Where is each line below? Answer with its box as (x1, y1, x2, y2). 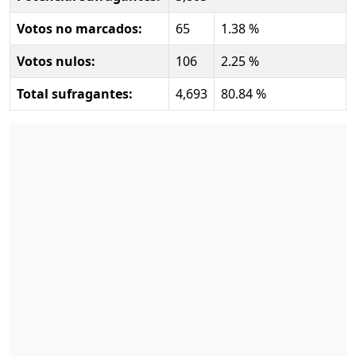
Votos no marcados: (17, 19, 142, 37)
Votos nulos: (17, 52, 95, 70)
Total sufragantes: (17, 84, 133, 103)
